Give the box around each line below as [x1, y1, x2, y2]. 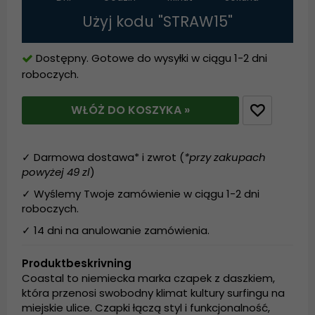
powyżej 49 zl [22, 165, 91, 180]
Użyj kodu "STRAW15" [82, 11, 233, 32]
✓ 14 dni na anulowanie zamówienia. [22, 223, 210, 238]
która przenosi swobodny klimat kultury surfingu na [22, 285, 285, 301]
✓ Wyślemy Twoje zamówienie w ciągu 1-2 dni [22, 186, 260, 202]
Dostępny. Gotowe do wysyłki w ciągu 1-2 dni [36, 51, 268, 66]
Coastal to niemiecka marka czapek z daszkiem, [22, 271, 276, 286]
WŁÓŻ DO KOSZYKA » [70, 102, 190, 119]
